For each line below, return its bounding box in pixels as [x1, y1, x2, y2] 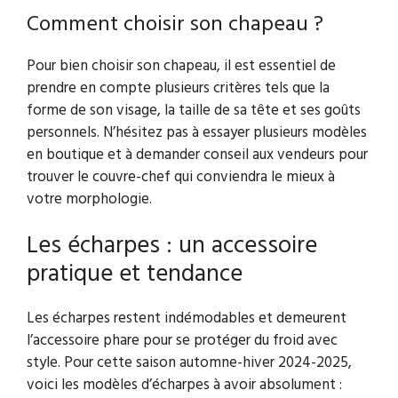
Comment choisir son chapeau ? [27, 7, 323, 42]
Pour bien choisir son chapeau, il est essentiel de [27, 53, 336, 78]
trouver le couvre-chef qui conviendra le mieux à [27, 164, 335, 189]
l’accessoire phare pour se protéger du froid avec [27, 329, 338, 354]
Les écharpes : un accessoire [27, 227, 317, 267]
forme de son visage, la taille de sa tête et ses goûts [27, 98, 361, 123]
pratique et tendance [27, 256, 243, 295]
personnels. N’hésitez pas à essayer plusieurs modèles [27, 120, 367, 145]
